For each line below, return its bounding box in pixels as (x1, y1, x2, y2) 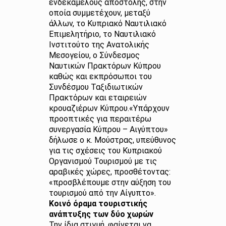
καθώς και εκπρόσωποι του (48, 72, 152, 81)
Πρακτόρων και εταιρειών (48, 93, 147, 102)
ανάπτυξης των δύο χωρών (48, 209, 153, 219)
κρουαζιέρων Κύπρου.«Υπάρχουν (48, 103, 169, 113)
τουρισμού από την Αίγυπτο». (48, 188, 158, 198)
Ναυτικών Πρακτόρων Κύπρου (48, 61, 161, 71)
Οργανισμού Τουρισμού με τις (48, 156, 157, 166)
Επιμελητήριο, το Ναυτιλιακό (48, 29, 156, 39)
